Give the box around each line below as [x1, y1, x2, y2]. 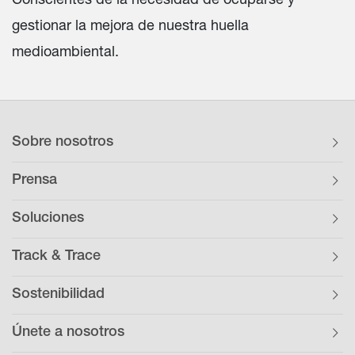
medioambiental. [12, 42, 119, 59]
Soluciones [12, 211, 84, 226]
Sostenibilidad [12, 287, 105, 302]
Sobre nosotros [12, 135, 113, 150]
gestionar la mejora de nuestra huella [12, 16, 249, 33]
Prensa [12, 173, 57, 188]
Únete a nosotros [12, 325, 124, 340]
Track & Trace [12, 249, 101, 264]
